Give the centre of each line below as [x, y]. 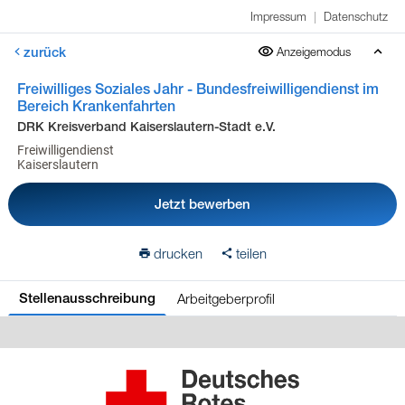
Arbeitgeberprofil [226, 298]
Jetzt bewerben [202, 204]
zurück [45, 52]
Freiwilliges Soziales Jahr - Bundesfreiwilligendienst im [198, 89]
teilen [251, 253]
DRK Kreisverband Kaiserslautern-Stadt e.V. [146, 127]
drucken [178, 253]
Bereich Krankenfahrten [96, 106]
